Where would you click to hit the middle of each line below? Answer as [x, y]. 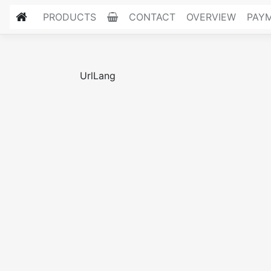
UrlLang [98, 76]
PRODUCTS [70, 17]
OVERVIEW [211, 17]
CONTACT [152, 17]
